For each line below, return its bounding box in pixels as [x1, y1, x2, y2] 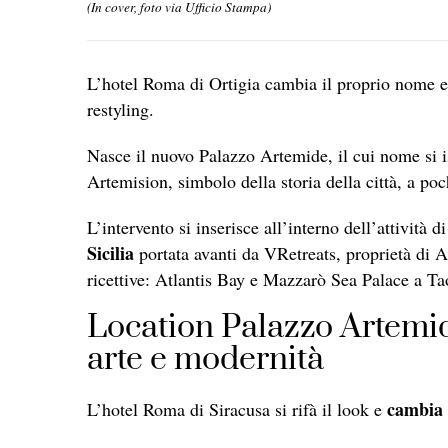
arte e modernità [87, 338, 324, 380]
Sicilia [87, 239, 134, 266]
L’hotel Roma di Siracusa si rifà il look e [87, 396, 387, 421]
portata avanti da [134, 240, 264, 265]
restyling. [87, 96, 154, 121]
